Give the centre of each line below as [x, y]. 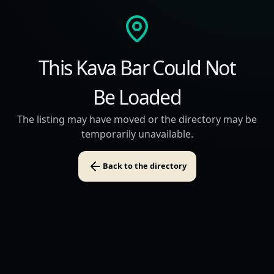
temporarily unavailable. [137, 134]
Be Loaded [137, 97]
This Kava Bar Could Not [137, 67]
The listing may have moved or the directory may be [137, 119]
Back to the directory [144, 166]
